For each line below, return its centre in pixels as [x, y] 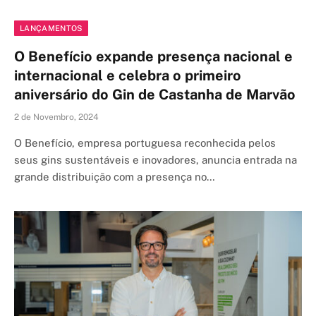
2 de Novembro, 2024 [56, 117]
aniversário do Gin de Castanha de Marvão [155, 95]
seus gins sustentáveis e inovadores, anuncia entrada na [156, 160]
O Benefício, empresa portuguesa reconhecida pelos [145, 143]
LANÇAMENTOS [51, 28]
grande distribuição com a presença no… [115, 177]
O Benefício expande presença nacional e [153, 56]
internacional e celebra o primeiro [128, 75]
